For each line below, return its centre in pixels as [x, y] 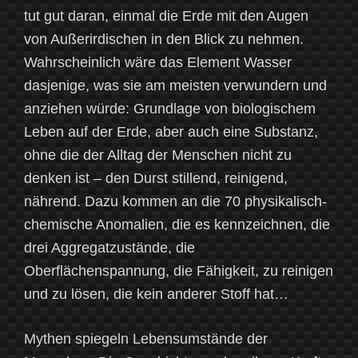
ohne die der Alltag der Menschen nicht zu [158, 155]
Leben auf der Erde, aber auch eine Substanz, [171, 132]
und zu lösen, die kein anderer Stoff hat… [156, 294]
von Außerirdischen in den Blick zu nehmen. [164, 40]
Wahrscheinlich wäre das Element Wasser [158, 63]
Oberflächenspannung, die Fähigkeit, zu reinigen [179, 271]
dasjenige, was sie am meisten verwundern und [175, 86]
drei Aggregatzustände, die [109, 248]
